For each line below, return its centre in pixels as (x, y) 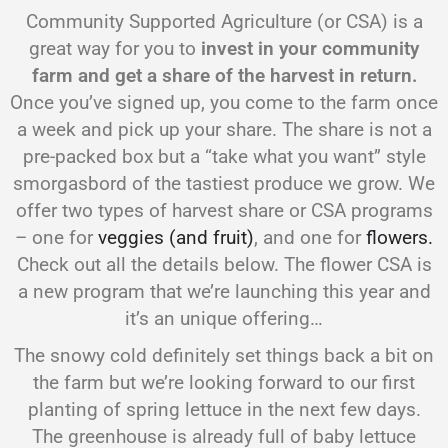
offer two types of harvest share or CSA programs (224, 211)
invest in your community (310, 49)
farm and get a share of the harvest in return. (224, 76)
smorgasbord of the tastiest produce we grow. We (224, 184)
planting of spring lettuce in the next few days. (224, 410)
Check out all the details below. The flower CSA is (224, 265)
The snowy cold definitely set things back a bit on (224, 356)
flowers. (399, 238)
